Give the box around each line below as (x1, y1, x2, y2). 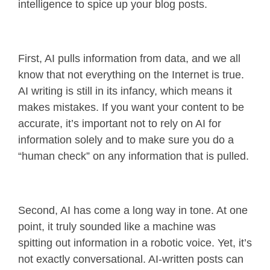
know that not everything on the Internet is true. (18, 69, 244, 81)
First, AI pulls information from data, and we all (18, 52, 240, 65)
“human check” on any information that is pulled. (18, 150, 249, 163)
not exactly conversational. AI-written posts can (18, 253, 243, 266)
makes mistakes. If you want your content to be (18, 101, 244, 114)
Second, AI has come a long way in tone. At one (18, 204, 248, 217)
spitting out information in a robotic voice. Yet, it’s (18, 237, 252, 250)
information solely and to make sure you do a (18, 134, 234, 146)
